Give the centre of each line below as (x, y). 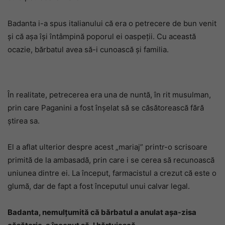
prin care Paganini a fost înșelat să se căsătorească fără (106, 108)
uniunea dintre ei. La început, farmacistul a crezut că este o (112, 173)
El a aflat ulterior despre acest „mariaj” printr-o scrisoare (107, 147)
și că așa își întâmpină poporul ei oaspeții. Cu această (102, 36)
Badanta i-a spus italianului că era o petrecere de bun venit (112, 23)
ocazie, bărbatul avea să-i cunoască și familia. (88, 49)
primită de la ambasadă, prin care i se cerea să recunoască (111, 160)
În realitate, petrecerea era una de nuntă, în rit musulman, (109, 95)
